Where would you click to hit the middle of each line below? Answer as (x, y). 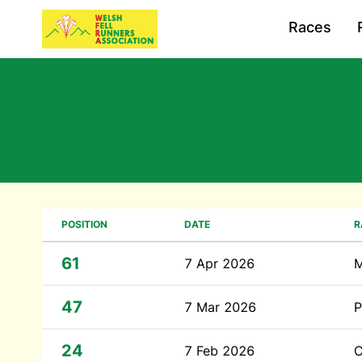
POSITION (84, 224)
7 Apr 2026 (219, 263)
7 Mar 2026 (220, 307)
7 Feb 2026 (219, 351)
